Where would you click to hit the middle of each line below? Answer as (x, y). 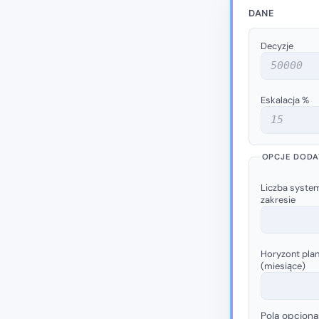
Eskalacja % (284, 100)
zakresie (278, 199)
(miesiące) (283, 266)
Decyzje (277, 46)
